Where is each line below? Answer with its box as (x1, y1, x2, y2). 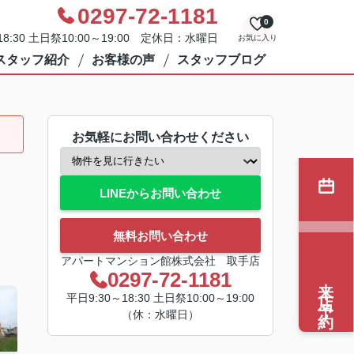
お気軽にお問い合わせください (72, 130, 249, 144)
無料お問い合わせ (113, 228, 208, 243)
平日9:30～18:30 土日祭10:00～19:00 (66, 292, 254, 304)
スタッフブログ (176, 53, 265, 66)
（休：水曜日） (122, 308, 199, 321)
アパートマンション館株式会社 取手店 (61, 254, 260, 267)
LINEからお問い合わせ (100, 186, 221, 200)
